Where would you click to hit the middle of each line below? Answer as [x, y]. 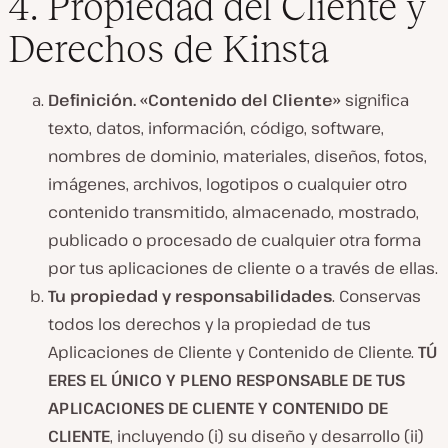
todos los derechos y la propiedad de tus [209, 324]
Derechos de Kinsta [168, 49]
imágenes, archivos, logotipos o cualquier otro [227, 184]
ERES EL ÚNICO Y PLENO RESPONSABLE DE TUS [226, 380]
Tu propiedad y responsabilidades [190, 296]
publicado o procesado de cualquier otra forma [234, 240]
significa [375, 100]
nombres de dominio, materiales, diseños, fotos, [237, 156]
